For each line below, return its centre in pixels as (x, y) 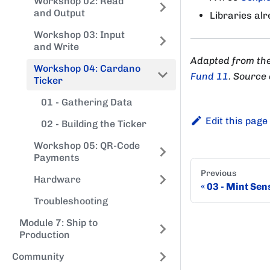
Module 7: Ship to (58, 223)
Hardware (57, 179)
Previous (219, 173)
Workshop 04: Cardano (87, 68)
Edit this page (236, 121)
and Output (59, 13)
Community (38, 256)
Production (45, 235)
